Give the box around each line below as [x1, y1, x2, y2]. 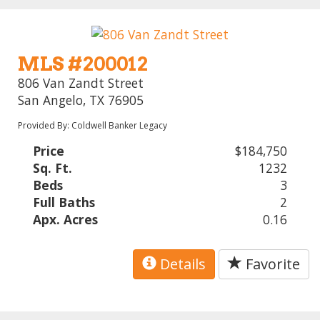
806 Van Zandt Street [18, 74, 144, 91]
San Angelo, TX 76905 [18, 91, 144, 109]
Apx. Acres [33, 210, 99, 228]
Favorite [242, 254, 300, 274]
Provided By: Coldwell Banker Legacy [18, 119, 168, 131]
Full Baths [33, 193, 96, 211]
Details [156, 254, 206, 274]
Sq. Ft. [33, 159, 73, 176]
